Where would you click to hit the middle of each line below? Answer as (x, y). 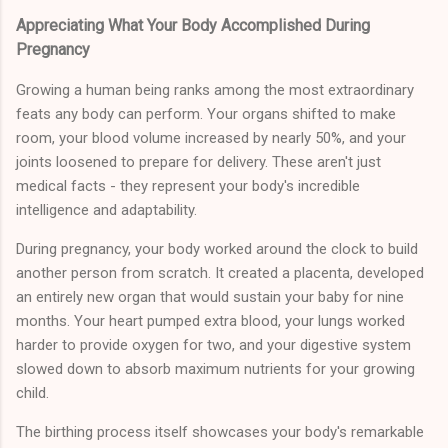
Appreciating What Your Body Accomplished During (193, 25)
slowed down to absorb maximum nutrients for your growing (215, 368)
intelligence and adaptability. (106, 209)
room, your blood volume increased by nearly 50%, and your (211, 137)
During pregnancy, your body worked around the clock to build (217, 248)
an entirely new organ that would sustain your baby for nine (210, 296)
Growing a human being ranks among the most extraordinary (215, 89)
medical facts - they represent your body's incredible (188, 185)
